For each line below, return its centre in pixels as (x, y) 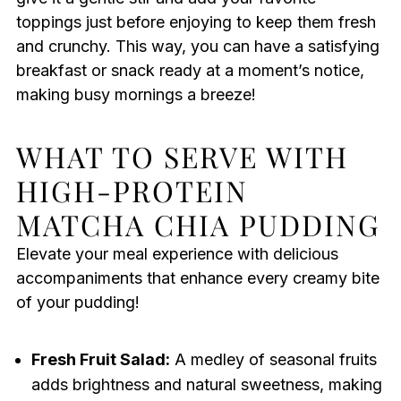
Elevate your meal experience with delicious (177, 254)
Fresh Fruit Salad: (100, 360)
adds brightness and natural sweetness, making (206, 385)
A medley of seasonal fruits (273, 360)
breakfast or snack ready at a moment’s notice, (190, 71)
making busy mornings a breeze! (136, 95)
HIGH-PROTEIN (132, 191)
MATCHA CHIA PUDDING (198, 225)
